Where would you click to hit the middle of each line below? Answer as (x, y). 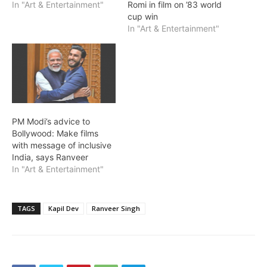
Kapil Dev (63, 208)
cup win (143, 17)
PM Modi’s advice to (51, 121)
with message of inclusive (62, 145)
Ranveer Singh (116, 208)
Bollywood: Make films (55, 133)
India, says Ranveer (50, 157)
